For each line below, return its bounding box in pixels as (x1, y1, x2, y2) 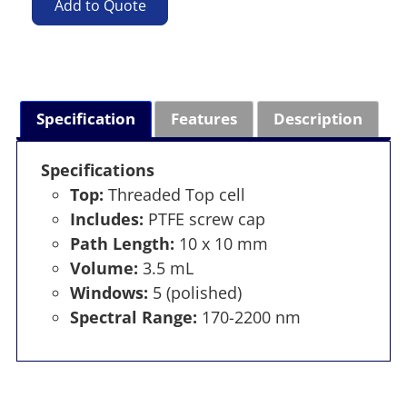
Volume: (69, 256, 138, 279)
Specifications (40, 158, 154, 181)
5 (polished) (147, 281, 242, 303)
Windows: (69, 281, 148, 303)
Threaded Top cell (103, 183, 245, 205)
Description (273, 108, 362, 130)
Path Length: (69, 232, 174, 254)
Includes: (69, 207, 144, 230)
